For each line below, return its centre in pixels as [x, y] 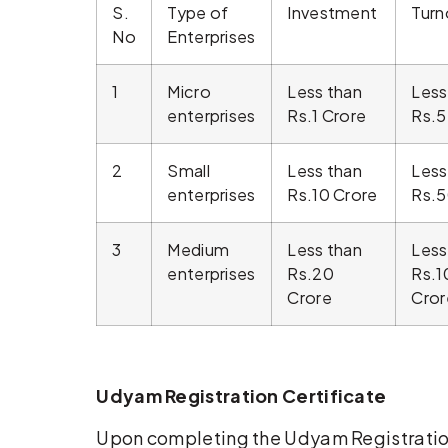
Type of [198, 13]
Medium [198, 250]
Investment [332, 13]
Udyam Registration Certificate [241, 396]
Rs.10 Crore [332, 195]
